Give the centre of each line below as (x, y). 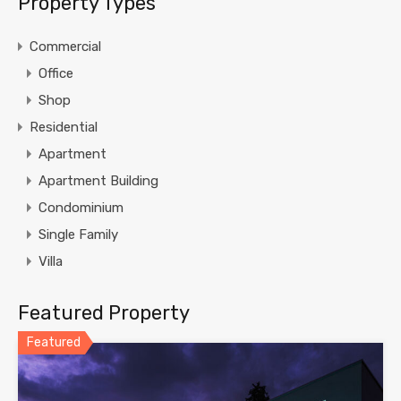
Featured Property (104, 313)
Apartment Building (98, 181)
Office (56, 74)
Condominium (81, 208)
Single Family (78, 235)
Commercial (65, 47)
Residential (64, 128)
